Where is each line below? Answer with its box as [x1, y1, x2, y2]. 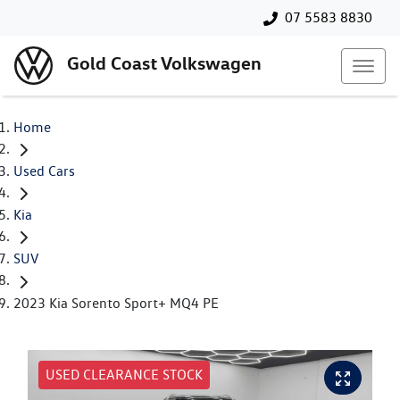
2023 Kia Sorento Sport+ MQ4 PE [13, 294, 219, 312]
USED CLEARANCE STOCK [46, 365, 203, 383]
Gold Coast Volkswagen [67, 52, 262, 75]
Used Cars [13, 162, 75, 180]
